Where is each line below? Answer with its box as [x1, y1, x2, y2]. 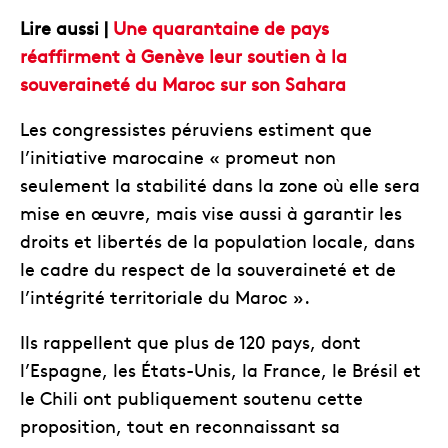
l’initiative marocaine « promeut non [20, 143, 336, 169]
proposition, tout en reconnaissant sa [20, 412, 340, 438]
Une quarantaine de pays [113, 14, 329, 40]
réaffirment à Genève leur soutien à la [20, 42, 347, 68]
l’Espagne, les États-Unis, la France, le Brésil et [20, 356, 421, 382]
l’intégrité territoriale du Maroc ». [20, 283, 310, 309]
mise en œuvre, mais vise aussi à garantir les [20, 199, 402, 225]
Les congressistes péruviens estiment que [20, 115, 372, 141]
